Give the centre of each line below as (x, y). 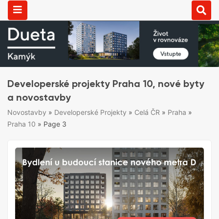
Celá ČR (147, 112)
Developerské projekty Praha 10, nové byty (106, 84)
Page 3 (55, 124)
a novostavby (39, 98)
